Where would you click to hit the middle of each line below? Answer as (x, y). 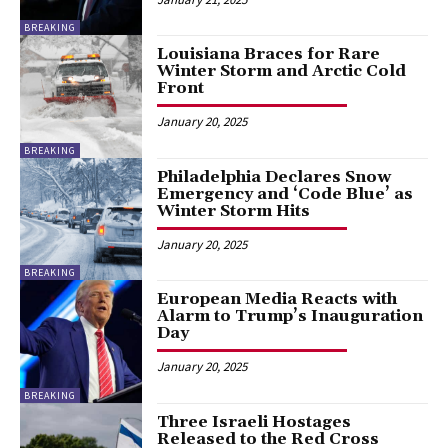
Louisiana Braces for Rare (269, 54)
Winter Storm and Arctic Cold (282, 71)
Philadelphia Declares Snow (274, 176)
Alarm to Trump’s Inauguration (290, 316)
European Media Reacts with (277, 299)
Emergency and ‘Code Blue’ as (285, 193)
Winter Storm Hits (234, 210)
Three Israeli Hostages (254, 421)
